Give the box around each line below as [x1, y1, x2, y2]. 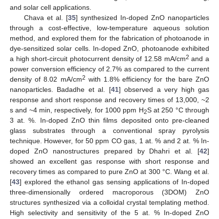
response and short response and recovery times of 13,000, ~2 [10, 95, 209, 104]
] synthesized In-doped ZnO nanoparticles [75, 13, 210, 22]
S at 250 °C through [147, 106, 210, 114]
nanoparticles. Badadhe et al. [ [10, 85, 111, 93]
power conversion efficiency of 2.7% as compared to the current [10, 65, 209, 73]
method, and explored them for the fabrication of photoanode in [10, 34, 209, 42]
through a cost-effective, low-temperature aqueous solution [10, 23, 209, 32]
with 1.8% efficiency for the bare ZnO [85, 75, 210, 83]
